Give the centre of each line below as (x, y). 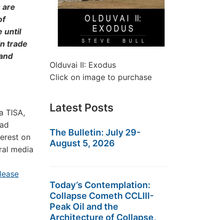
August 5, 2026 (82, 143)
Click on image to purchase (101, 77)
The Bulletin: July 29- (95, 132)
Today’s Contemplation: (100, 185)
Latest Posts (82, 108)
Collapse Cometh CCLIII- (102, 196)
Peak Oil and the (84, 206)
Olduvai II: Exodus (83, 65)
